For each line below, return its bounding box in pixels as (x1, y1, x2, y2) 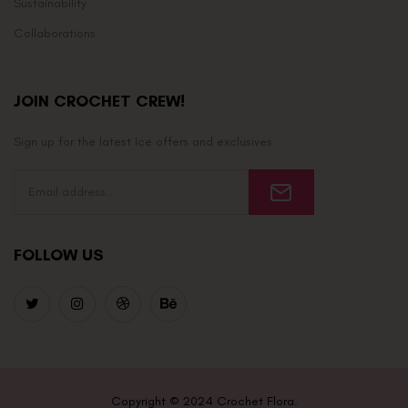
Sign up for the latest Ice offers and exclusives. (14, 134, 276, 150)
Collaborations (14, 25, 96, 42)
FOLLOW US (14, 245, 104, 266)
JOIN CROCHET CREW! (14, 91, 185, 112)
